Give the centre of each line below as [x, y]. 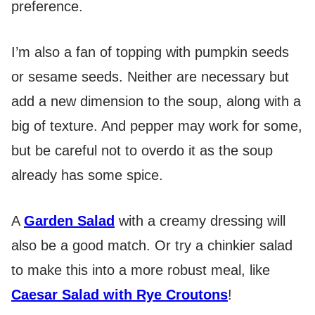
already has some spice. [87, 175]
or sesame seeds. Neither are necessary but [150, 76]
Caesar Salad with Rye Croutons [120, 294]
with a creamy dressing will [200, 220]
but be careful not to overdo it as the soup [142, 150]
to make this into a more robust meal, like [141, 270]
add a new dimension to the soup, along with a [156, 101]
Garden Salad [69, 220]
